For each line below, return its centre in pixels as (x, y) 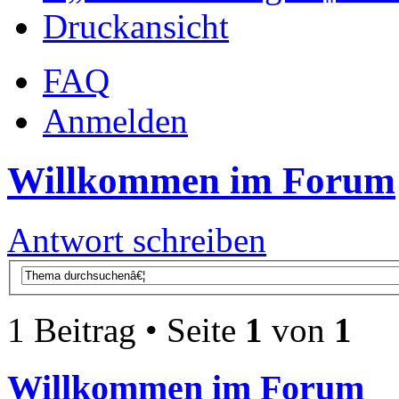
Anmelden (115, 120)
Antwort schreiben (137, 240)
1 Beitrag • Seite (126, 330)
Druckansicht (136, 26)
